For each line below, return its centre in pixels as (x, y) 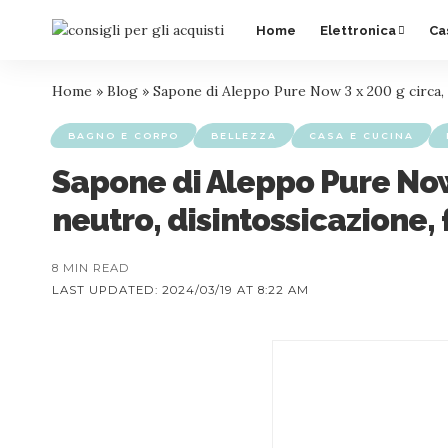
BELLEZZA (244, 135)
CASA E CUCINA (361, 135)
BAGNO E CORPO (123, 135)
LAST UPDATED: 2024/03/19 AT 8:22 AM (180, 290)
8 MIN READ (91, 268)
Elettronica (358, 30)
